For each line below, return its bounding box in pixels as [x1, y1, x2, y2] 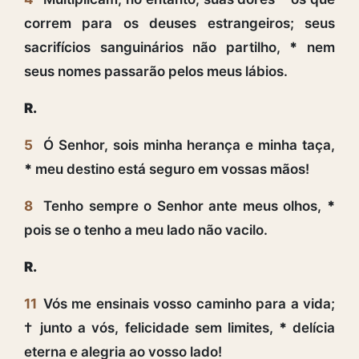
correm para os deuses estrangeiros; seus [24, 14, 335, 31]
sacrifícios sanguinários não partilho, [24, 38, 290, 55]
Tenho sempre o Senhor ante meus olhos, [43, 197, 327, 214]
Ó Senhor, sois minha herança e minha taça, [43, 136, 335, 153]
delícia [286, 319, 336, 336]
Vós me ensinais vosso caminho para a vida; [43, 295, 335, 312]
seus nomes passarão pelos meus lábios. [24, 63, 288, 79]
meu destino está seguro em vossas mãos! [32, 160, 309, 177]
